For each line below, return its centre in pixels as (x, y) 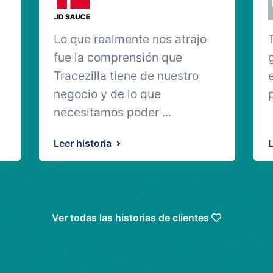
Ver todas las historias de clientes (132, 218)
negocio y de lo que (107, 94)
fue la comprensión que (118, 57)
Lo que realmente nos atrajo (130, 39)
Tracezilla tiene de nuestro (126, 76)
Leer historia (84, 143)
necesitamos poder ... (112, 112)
